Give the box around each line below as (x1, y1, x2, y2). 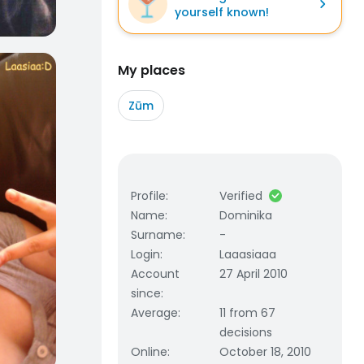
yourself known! (175, 4, 269, 20)
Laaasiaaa (219, 246, 277, 262)
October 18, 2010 (219, 344, 312, 360)
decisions (219, 324, 273, 340)
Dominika (219, 207, 273, 223)
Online (131, 344, 167, 360)
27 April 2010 (219, 266, 288, 282)
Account (131, 266, 180, 282)
